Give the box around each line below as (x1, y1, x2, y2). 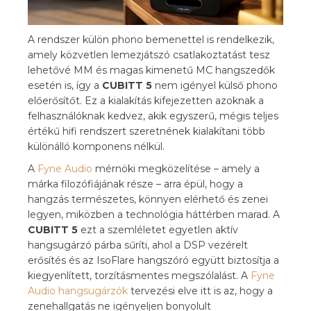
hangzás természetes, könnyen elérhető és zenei (28, 192, 268, 205)
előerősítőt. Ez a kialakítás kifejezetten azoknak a (28, 94, 264, 107)
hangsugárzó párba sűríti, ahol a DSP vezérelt (28, 238, 248, 251)
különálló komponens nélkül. (28, 140, 165, 153)
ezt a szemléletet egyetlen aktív (78, 223, 238, 236)
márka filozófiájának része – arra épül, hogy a (28, 177, 243, 190)
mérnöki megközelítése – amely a (92, 162, 260, 175)
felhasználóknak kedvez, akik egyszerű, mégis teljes (28, 109, 278, 122)
